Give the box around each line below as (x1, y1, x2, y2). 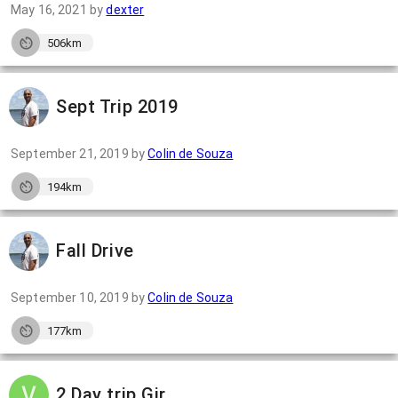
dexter (106, 3, 145, 17)
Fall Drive (56, 240, 134, 261)
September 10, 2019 (11, 291, 129, 305)
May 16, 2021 (11, 3, 87, 17)
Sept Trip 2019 (56, 96, 179, 117)
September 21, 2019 (11, 147, 129, 161)
